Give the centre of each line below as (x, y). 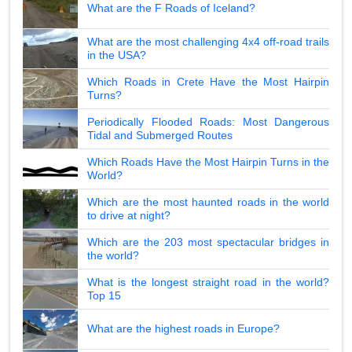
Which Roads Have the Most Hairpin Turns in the (208, 161)
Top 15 (104, 295)
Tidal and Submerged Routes (160, 135)
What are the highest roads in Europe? (183, 329)
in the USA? (117, 55)
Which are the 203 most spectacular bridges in (208, 242)
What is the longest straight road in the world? (208, 282)
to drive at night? (129, 215)
